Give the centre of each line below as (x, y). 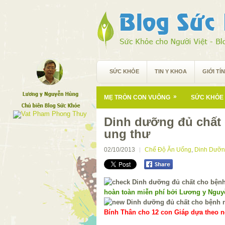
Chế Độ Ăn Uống (168, 150)
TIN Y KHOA (171, 71)
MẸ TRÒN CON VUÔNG (137, 97)
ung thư (127, 134)
